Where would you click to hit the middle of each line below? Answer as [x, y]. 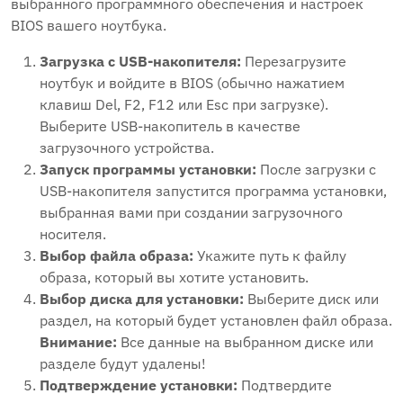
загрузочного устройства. [127, 148]
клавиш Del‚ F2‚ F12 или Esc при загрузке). [184, 104]
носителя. [73, 234]
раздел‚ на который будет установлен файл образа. [216, 320]
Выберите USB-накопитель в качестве [170, 126]
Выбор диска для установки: [142, 299]
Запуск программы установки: [148, 169]
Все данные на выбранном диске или [245, 342]
